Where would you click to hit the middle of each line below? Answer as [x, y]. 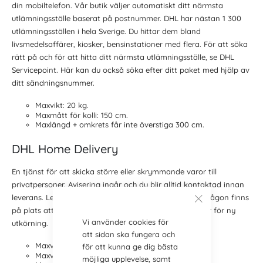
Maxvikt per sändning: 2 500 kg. [92, 255]
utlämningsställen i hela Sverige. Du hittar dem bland [106, 31]
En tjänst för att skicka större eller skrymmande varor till [114, 172]
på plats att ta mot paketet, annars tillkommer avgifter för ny [124, 210]
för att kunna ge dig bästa [130, 247]
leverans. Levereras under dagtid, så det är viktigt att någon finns [130, 198]
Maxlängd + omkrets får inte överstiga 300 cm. [120, 125]
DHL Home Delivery [65, 149]
